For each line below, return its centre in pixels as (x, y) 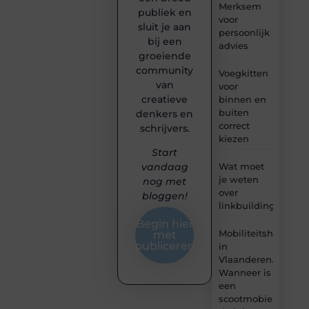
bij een (165, 42)
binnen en (242, 99)
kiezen (233, 138)
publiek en (165, 13)
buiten (233, 112)
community (165, 71)
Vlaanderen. (246, 259)
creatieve (165, 100)
